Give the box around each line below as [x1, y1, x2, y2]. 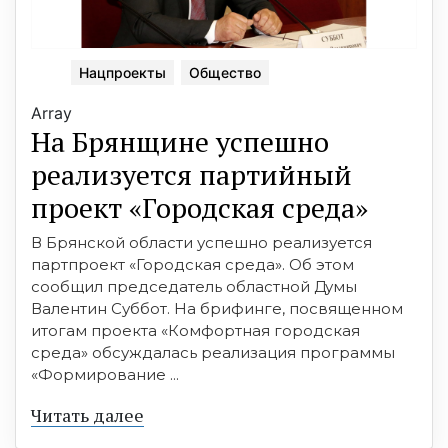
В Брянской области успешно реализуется [31, 233, 372, 253]
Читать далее [31, 403, 144, 428]
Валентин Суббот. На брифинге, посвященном [31, 299, 403, 319]
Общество [189, 64, 261, 82]
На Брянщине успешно [31, 123, 329, 161]
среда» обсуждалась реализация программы [31, 343, 395, 363]
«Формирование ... [31, 365, 179, 385]
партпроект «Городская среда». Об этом [31, 255, 354, 275]
